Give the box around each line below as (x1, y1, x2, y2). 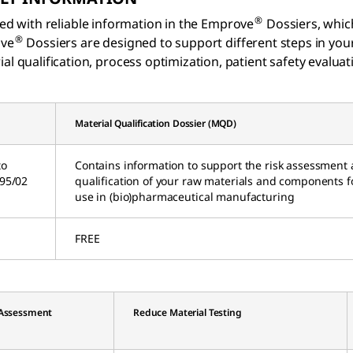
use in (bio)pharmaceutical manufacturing (75, 188, 295, 204)
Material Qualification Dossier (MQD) (75, 116, 236, 130)
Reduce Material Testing (133, 305, 242, 319)
